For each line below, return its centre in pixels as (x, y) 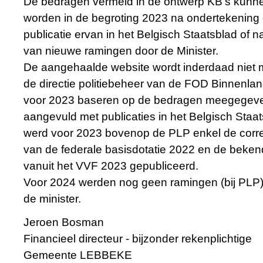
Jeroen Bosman (64, 222)
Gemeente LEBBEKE (78, 255)
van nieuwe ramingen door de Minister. (121, 51)
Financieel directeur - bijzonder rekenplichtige (138, 239)
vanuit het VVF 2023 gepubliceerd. (111, 166)
